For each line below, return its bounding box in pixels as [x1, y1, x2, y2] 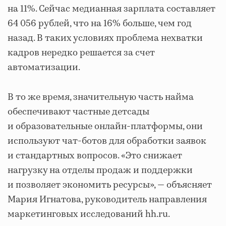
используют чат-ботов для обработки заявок [8, 135, 206, 148]
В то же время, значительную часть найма [8, 91, 194, 104]
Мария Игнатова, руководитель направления [8, 193, 207, 206]
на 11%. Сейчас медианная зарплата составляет [8, 3, 215, 16]
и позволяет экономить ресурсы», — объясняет [8, 179, 212, 192]
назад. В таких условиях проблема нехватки [8, 32, 203, 45]
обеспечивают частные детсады [8, 105, 149, 119]
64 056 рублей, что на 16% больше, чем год [8, 17, 192, 30]
